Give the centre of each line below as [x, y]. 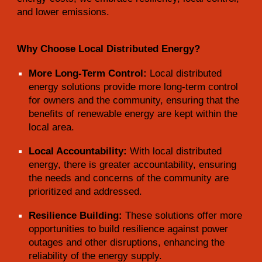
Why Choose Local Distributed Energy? [109, 48]
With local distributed [175, 151]
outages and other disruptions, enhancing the [127, 242]
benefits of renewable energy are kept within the [133, 113]
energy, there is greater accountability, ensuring [133, 164]
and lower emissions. [63, 11]
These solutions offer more [182, 215]
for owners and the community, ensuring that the [134, 100]
